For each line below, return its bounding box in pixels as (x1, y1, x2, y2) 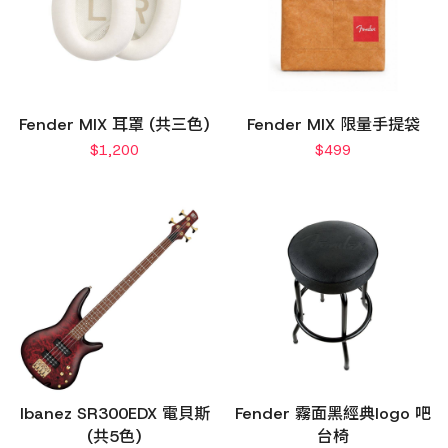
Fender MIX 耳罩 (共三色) (19, 114, 211, 136)
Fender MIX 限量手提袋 (246, 114, 420, 136)
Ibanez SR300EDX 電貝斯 (19, 402, 210, 424)
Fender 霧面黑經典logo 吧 (235, 402, 431, 424)
